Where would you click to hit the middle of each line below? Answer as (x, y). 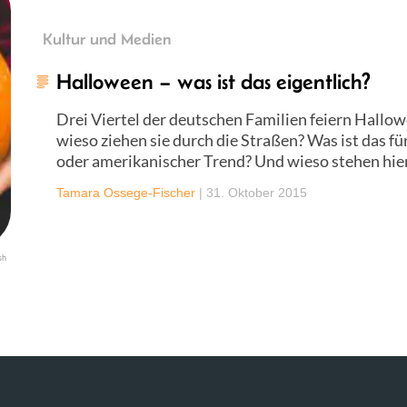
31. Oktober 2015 (257, 193)
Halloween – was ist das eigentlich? (213, 81)
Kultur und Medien (107, 39)
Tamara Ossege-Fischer (126, 193)
